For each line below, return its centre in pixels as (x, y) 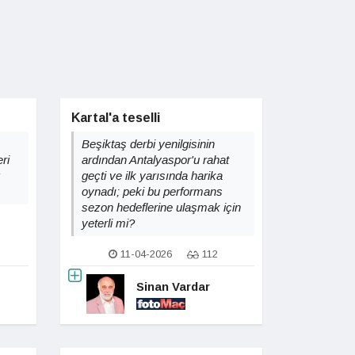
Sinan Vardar (173, 286)
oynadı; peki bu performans (152, 191)
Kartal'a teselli (116, 118)
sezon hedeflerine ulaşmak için (161, 207)
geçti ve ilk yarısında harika (152, 176)
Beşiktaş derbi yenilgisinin (148, 144)
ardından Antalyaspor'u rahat (155, 160)
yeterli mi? (108, 223)
